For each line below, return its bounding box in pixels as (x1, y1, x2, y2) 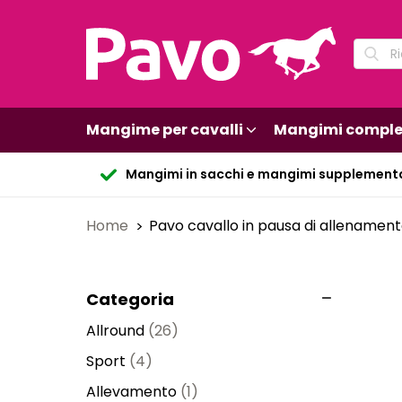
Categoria (86, 287, 174, 310)
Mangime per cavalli (86, 119, 243, 140)
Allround (86, 319, 144, 341)
